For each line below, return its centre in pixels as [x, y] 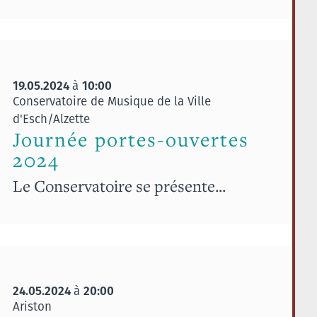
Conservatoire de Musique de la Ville [111, 101]
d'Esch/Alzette [51, 119]
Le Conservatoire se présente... [119, 185]
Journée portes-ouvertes [131, 139]
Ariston [32, 306]
